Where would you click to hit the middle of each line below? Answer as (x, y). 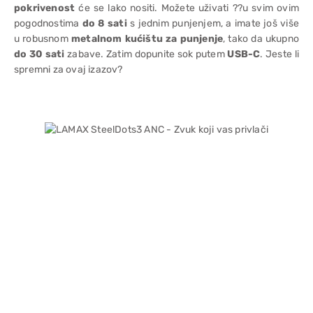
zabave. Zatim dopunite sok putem (146, 54)
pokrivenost (45, 8)
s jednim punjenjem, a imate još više (213, 23)
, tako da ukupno (261, 39)
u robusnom (43, 39)
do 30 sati (39, 54)
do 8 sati (104, 23)
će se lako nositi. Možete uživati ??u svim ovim (187, 8)
